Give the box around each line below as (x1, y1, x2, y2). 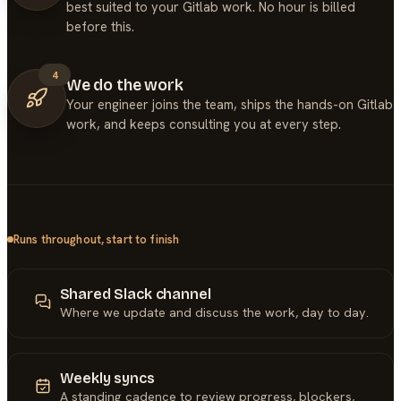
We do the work (66, 75, 183, 95)
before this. (66, 17, 134, 35)
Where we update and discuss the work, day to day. (59, 303, 369, 320)
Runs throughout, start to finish (13, 231, 180, 247)
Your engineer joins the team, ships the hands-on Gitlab (66, 95, 393, 113)
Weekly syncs (59, 369, 155, 387)
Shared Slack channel (59, 285, 211, 303)
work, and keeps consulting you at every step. (66, 115, 341, 132)
